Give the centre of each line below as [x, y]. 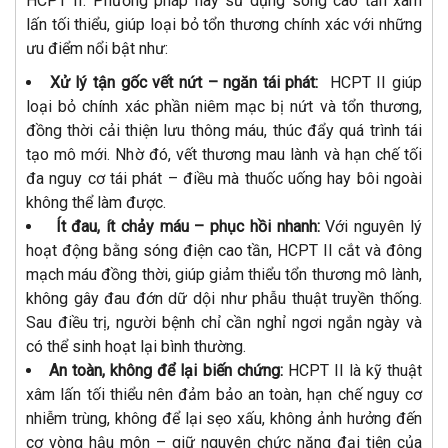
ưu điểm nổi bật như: [97, 49]
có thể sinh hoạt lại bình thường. [136, 347]
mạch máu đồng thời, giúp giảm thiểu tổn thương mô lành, [224, 275]
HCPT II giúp [373, 83]
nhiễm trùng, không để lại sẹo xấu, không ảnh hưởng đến [224, 419]
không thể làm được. [96, 203]
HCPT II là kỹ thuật [352, 371]
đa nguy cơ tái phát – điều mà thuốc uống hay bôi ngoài [224, 179]
